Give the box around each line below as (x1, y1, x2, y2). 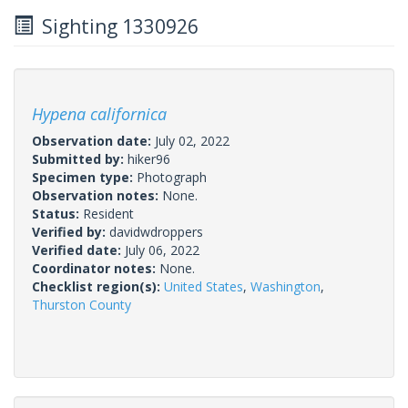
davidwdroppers (109, 222, 203, 240)
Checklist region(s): (32, 277, 164, 295)
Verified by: (32, 222, 109, 240)
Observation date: (32, 131, 155, 149)
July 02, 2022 (155, 131, 229, 149)
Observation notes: (32, 186, 162, 204)
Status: (32, 204, 83, 222)
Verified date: (32, 240, 125, 259)
